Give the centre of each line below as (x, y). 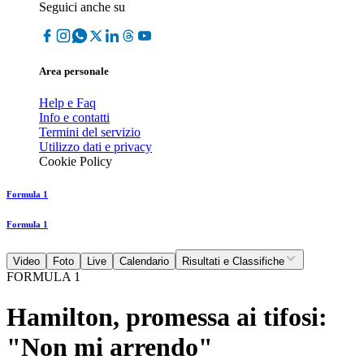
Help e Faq (67, 103)
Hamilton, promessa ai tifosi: (167, 316)
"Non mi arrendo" (110, 347)
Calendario (144, 262)
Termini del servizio (90, 132)
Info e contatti (74, 118)
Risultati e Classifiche (233, 262)
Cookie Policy (76, 162)
